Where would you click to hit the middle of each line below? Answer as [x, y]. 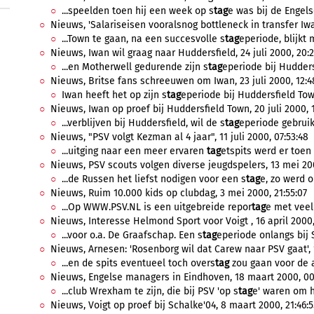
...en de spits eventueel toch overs [138, 263]
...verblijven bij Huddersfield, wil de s [143, 123]
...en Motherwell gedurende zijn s [135, 67]
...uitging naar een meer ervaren [134, 151]
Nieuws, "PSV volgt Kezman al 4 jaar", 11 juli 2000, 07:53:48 [179, 137]
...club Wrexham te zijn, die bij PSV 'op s [150, 291]
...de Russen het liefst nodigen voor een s [154, 179]
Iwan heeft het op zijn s [114, 95]
